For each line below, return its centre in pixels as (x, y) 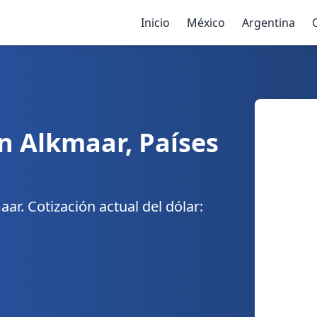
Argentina (269, 23)
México (206, 23)
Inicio (155, 23)
